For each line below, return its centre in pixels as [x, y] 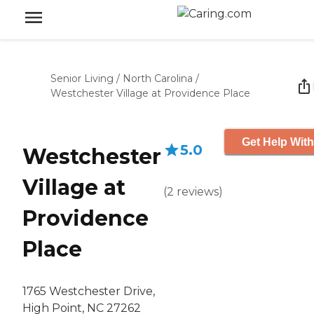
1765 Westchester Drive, [89, 292]
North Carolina [158, 78]
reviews [198, 192]
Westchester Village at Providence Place [150, 93]
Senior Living [82, 78]
